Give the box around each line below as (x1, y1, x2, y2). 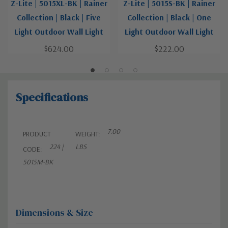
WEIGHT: (75, 129, 100, 139)
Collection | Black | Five (17, 12, 101, 23)
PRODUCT (23, 129, 51, 139)
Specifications (16, 90, 88, 105)
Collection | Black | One (127, 12, 211, 23)
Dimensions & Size (16, 206, 93, 219)
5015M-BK (23, 157, 53, 167)
